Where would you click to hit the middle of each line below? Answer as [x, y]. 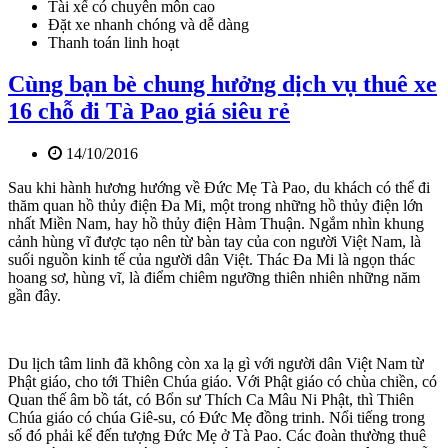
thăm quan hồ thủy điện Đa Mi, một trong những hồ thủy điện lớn [215, 206]
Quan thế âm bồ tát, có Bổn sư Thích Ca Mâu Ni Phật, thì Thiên [211, 400]
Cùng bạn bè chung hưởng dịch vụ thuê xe [222, 84]
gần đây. [34, 296]
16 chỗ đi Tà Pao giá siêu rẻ [149, 111]
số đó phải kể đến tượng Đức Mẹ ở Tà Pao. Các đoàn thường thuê [217, 436]
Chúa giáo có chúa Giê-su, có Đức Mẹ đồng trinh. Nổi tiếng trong [216, 418]
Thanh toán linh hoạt [113, 42]
